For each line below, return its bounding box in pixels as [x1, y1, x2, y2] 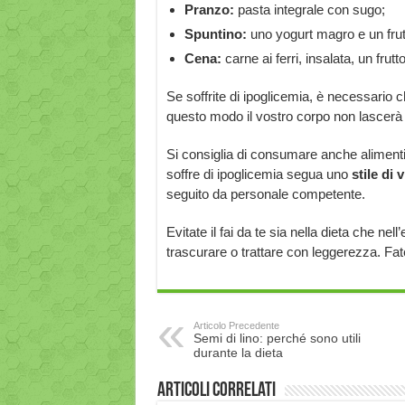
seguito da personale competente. [165, 186, 365, 202]
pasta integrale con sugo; [237, 2, 385, 17]
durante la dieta [193, 345, 283, 360]
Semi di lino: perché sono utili [193, 331, 361, 345]
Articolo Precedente [193, 320, 279, 331]
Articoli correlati [156, 381, 276, 401]
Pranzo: [184, 2, 238, 17]
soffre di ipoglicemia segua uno [165, 166, 352, 182]
